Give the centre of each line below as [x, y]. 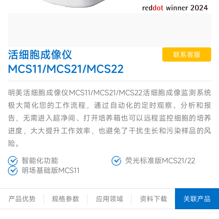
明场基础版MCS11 [50, 170]
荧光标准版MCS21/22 [160, 160]
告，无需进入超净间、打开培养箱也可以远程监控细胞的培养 [109, 118]
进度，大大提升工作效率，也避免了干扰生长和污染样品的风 [109, 130]
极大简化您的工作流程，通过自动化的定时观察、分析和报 [109, 105]
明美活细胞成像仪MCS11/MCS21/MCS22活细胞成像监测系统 [109, 92]
